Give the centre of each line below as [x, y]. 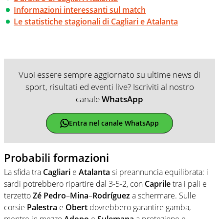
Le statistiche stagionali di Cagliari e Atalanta [96, 21]
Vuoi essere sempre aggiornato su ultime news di [109, 74]
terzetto [18, 196]
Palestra [42, 208]
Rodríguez [111, 196]
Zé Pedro [49, 196]
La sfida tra [23, 172]
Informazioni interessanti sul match [80, 10]
